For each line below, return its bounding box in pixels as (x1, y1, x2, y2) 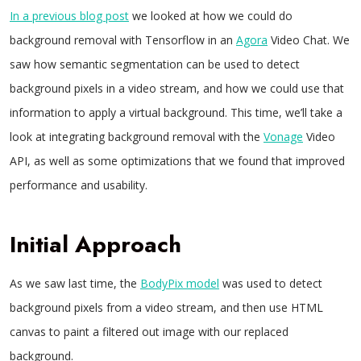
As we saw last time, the (10, 276, 140, 291)
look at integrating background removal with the (10, 129, 263, 144)
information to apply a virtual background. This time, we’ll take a (10, 105, 342, 120)
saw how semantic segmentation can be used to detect (10, 56, 300, 72)
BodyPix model (140, 276, 219, 291)
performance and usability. (10, 177, 147, 193)
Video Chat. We (268, 32, 350, 48)
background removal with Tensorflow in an (10, 32, 236, 48)
